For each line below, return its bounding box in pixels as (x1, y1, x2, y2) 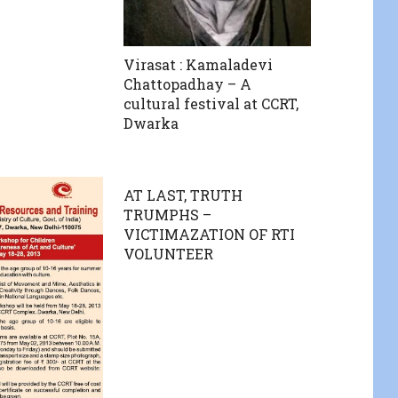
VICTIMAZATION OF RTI (123, 225, 296, 244)
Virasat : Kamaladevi (123, 54, 274, 74)
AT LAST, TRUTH (123, 186, 243, 205)
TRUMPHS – (123, 205, 212, 225)
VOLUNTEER (123, 244, 214, 264)
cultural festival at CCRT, (123, 93, 299, 113)
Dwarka (123, 113, 179, 132)
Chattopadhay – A (123, 74, 252, 93)
